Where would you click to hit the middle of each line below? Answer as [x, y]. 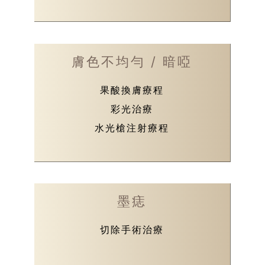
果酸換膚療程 [132, 90]
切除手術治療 [132, 230]
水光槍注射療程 [132, 127]
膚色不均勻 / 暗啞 [132, 61]
